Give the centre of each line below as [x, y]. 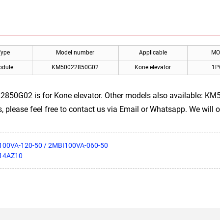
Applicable [153, 53]
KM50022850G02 [75, 68]
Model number [75, 53]
